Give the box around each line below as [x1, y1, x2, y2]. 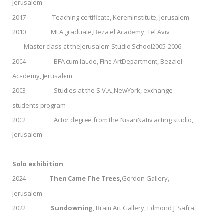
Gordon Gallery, [122, 174, 169, 183]
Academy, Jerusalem [12, 71, 72, 80]
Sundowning [51, 203, 93, 212]
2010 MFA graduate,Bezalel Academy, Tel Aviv [12, 27, 170, 36]
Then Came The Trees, [49, 174, 122, 183]
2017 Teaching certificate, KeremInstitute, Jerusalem [12, 12, 189, 22]
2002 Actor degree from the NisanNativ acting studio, [12, 115, 193, 124]
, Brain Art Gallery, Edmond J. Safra [93, 203, 194, 212]
